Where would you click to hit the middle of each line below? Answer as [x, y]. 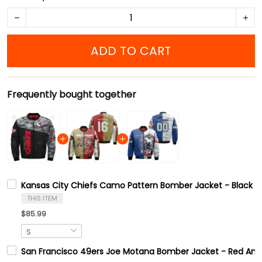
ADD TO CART [131, 51]
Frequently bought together [72, 94]
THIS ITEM [42, 198]
